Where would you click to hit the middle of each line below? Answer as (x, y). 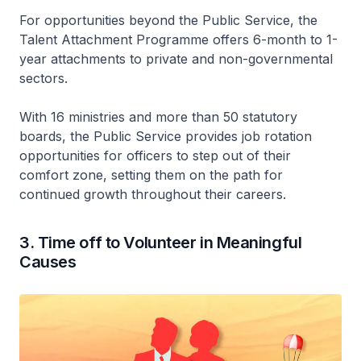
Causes (48, 261)
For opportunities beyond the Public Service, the (168, 20)
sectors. (44, 78)
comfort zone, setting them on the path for (151, 174)
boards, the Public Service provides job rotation (166, 136)
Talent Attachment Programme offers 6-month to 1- (178, 39)
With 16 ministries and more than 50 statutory (158, 116)
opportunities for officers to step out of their (155, 155)
